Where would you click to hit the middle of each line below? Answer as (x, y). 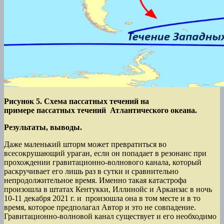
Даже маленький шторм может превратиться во (85, 144)
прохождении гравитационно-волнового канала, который (103, 162)
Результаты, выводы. (43, 127)
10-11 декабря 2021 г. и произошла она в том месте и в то (102, 198)
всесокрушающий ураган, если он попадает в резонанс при (105, 153)
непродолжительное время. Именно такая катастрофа (95, 180)
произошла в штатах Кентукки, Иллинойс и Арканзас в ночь (108, 189)
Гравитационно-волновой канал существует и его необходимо (110, 216)
